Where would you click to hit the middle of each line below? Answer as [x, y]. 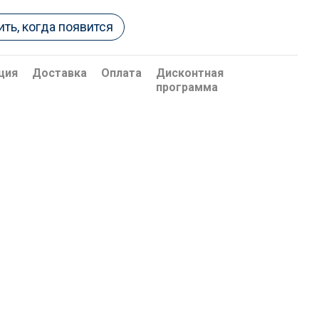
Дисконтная [190, 73]
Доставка [60, 73]
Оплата [122, 73]
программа [187, 87]
